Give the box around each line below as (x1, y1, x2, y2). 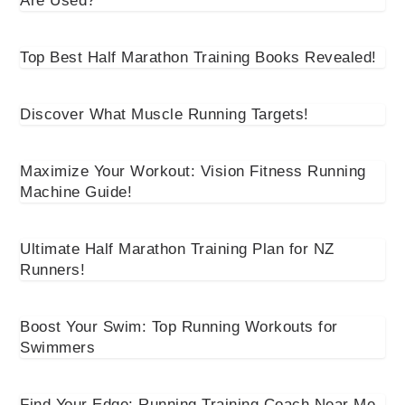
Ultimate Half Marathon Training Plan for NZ (20, 240, 334, 258)
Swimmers (20, 338, 96, 356)
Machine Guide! (20, 183, 133, 201)
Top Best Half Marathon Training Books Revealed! (20, 48, 377, 66)
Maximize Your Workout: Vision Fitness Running (20, 162, 366, 180)
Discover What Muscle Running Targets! (20, 105, 309, 123)
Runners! (20, 260, 86, 278)
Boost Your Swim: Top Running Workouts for (20, 317, 338, 335)
